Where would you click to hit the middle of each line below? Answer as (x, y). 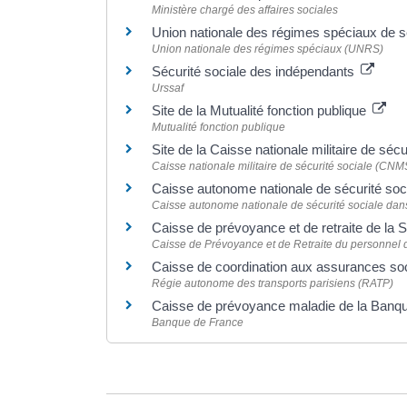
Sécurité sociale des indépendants (255, 71)
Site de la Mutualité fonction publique (261, 110)
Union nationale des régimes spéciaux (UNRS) (268, 49)
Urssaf (168, 88)
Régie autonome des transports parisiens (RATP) (273, 283)
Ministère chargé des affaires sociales (245, 10)
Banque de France (198, 323)
